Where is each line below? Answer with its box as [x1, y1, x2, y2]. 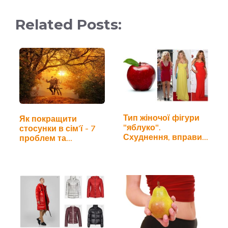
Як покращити [19, 113, 77, 124]
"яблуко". [123, 122, 161, 132]
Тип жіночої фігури [123, 112, 199, 123]
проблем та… [19, 132, 72, 143]
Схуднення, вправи [123, 131, 202, 142]
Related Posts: [15, 16, 122, 34]
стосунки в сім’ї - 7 [19, 123, 96, 133]
